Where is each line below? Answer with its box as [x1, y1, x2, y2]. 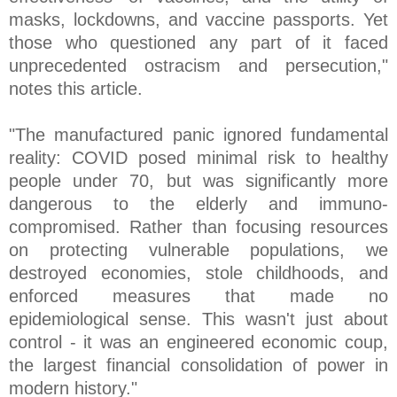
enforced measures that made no [9, 285, 388, 306]
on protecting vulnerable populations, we [9, 239, 388, 260]
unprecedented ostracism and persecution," [9, 55, 388, 75]
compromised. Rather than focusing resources [9, 216, 388, 237]
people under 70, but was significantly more [9, 170, 388, 191]
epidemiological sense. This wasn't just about [9, 308, 388, 329]
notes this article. [9, 78, 143, 98]
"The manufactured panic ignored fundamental [9, 124, 388, 144]
